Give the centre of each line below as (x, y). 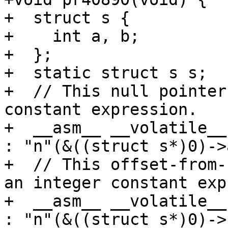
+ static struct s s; (106, 73)
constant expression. (101, 110)
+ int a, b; (72, 36)
